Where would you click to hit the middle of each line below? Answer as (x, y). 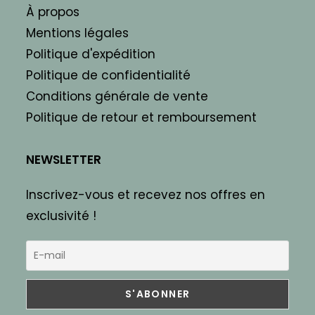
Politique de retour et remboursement (142, 118)
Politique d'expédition (91, 54)
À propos (53, 12)
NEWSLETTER (64, 160)
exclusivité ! (62, 216)
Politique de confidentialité (109, 76)
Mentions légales (78, 33)
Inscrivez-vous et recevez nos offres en (146, 195)
